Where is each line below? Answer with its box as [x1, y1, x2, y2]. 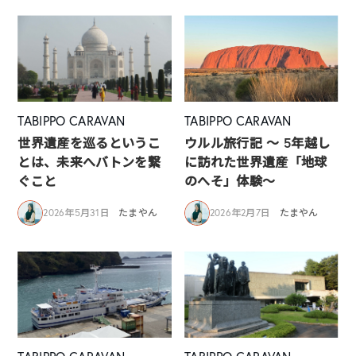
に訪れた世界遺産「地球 [184, 153, 327, 171]
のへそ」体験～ [184, 172, 276, 190]
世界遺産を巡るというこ [17, 134, 161, 152]
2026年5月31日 [43, 207, 110, 219]
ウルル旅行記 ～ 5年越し [184, 134, 331, 152]
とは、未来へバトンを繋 [17, 153, 161, 171]
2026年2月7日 [210, 207, 271, 219]
